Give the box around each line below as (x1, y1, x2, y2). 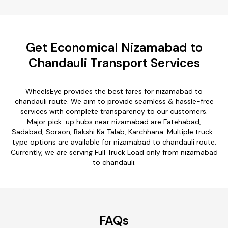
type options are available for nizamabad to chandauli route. (12, 137, 216, 147)
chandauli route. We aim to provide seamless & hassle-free (14, 96, 214, 106)
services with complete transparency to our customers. (20, 106, 208, 116)
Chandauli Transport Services (28, 54, 200, 71)
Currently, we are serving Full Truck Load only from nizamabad (10, 147, 218, 157)
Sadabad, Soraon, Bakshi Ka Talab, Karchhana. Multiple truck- (11, 127, 217, 136)
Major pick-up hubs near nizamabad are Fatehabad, (27, 117, 201, 126)
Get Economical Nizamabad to (25, 39, 203, 55)
